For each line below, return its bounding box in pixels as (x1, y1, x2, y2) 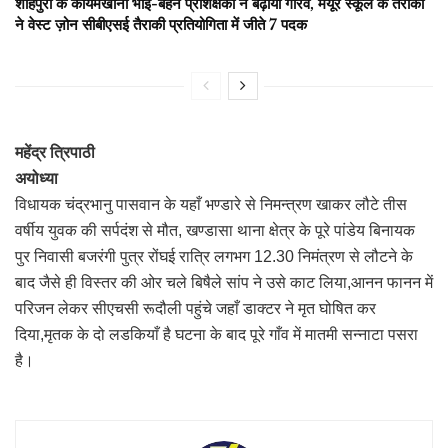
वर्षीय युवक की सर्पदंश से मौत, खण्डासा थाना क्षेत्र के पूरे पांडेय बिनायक (15, 221, 415, 239)
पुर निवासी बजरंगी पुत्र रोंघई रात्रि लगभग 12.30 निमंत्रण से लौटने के (15, 247, 413, 265)
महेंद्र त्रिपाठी (15, 143, 95, 161)
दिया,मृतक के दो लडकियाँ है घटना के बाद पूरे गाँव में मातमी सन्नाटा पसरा (15, 325, 418, 343)
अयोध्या (15, 169, 58, 187)
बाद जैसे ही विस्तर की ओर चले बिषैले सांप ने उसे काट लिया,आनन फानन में (15, 273, 433, 291)
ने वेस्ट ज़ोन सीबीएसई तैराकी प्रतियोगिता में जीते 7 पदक (15, 14, 307, 34)
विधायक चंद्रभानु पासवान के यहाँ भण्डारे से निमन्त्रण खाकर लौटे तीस (15, 195, 407, 213)
